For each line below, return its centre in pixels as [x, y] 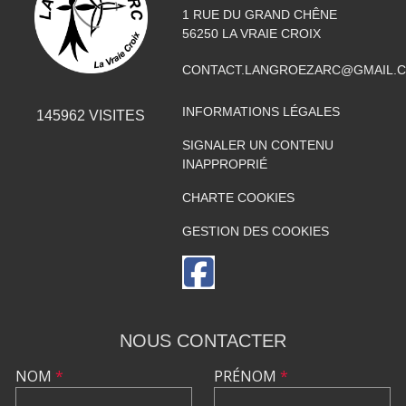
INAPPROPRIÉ [224, 164]
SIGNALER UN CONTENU [257, 145]
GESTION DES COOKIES [255, 231]
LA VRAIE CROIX [271, 33]
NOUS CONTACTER [203, 340]
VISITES [116, 116]
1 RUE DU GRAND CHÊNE [259, 14]
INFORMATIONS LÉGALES [261, 111]
